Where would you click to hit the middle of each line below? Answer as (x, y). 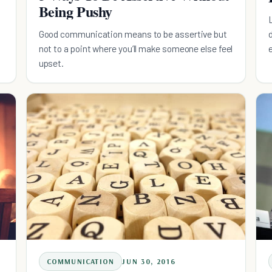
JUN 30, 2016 (149, 261)
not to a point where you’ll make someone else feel (136, 49)
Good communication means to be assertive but (133, 34)
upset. (51, 63)
